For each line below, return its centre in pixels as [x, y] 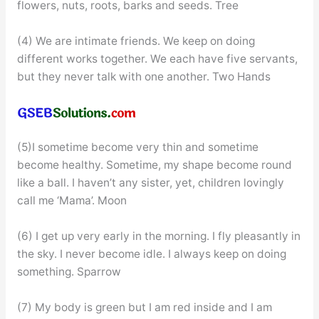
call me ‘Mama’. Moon [72, 201]
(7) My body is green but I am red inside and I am [144, 307]
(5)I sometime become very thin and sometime [137, 147]
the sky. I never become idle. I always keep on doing [151, 254]
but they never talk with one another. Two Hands [143, 76]
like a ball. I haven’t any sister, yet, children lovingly [150, 183]
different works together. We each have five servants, [157, 58]
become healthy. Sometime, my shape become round [154, 165]
